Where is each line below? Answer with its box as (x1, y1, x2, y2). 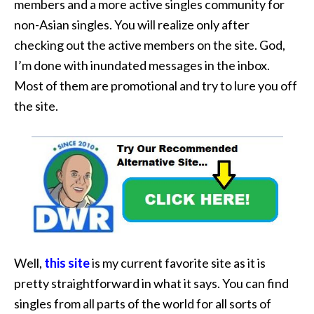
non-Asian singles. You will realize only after (14, 17, 250, 33)
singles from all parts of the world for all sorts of (14, 295, 271, 311)
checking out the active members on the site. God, (14, 37, 285, 53)
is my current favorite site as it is (90, 254, 266, 271)
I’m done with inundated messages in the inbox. (14, 57, 270, 74)
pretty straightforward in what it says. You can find (14, 275, 289, 291)
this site (44, 254, 90, 271)
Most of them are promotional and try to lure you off (14, 78, 297, 94)
